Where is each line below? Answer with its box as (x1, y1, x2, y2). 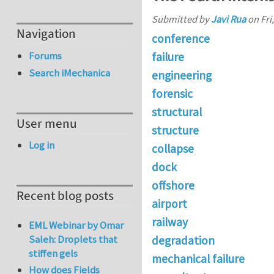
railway (152, 214, 188, 229)
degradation (152, 232, 215, 248)
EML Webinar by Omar (29, 218, 124, 232)
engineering (152, 67, 212, 83)
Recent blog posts (17, 187, 114, 206)
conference (152, 31, 210, 46)
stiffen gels (29, 246, 78, 261)
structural (152, 104, 202, 119)
